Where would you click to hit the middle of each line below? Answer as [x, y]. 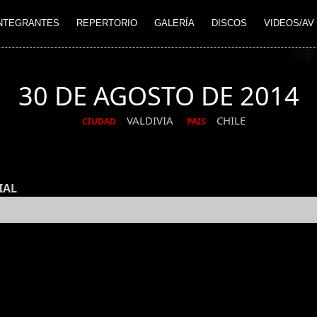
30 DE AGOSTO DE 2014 [158, 96]
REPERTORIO [107, 23]
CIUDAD [99, 122]
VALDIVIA [151, 121]
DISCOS [229, 23]
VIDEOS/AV [289, 23]
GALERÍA [174, 23]
